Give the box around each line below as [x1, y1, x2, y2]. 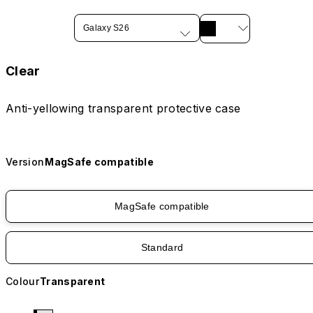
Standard [140, 242, 184, 254]
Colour [6, 275, 39, 288]
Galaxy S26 [82, 22, 130, 33]
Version [6, 156, 45, 168]
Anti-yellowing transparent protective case [6, 101, 241, 116]
